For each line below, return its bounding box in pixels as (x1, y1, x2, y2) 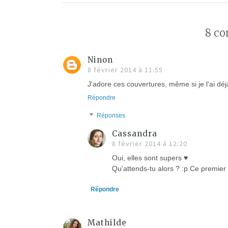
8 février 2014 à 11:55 (88, 65, 163, 75)
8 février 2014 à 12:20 (112, 138, 187, 148)
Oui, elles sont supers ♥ (112, 153, 188, 162)
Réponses (97, 112, 126, 120)
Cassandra (112, 128, 157, 138)
